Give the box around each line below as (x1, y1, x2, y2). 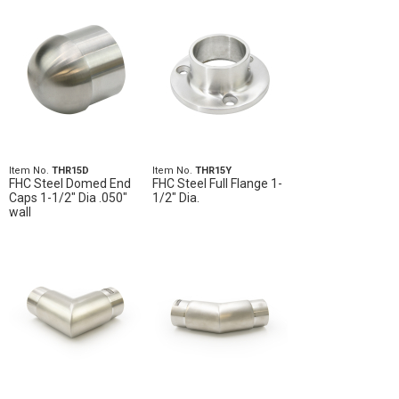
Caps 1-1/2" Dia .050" (9, 191, 127, 205)
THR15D (52, 165, 89, 176)
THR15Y (194, 165, 232, 176)
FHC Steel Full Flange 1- (151, 176, 282, 191)
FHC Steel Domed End (9, 176, 131, 191)
